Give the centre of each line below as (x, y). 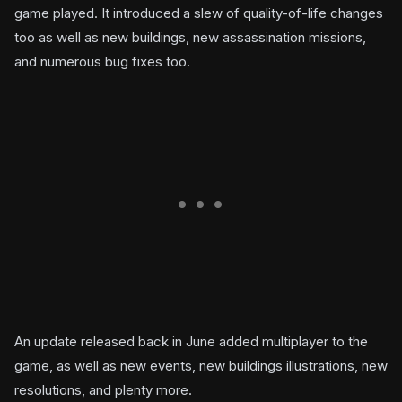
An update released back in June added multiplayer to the (191, 341)
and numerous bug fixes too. (102, 61)
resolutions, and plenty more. (103, 390)
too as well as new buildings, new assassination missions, (190, 37)
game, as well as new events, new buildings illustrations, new (201, 366)
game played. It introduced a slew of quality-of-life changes (199, 13)
